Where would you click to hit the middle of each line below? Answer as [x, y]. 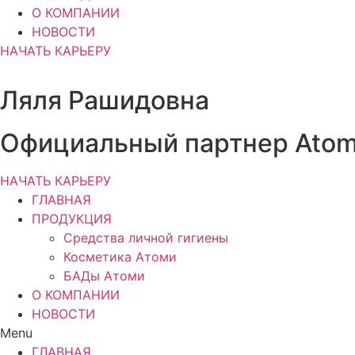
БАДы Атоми [104, 276]
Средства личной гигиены [146, 238]
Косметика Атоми [120, 257]
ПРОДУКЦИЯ [72, 219]
